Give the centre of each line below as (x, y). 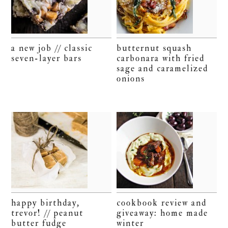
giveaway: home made (163, 213)
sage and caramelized (163, 69)
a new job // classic (52, 48)
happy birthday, (46, 203)
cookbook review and (162, 203)
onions (131, 79)
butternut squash (154, 48)
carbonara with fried (161, 59)
